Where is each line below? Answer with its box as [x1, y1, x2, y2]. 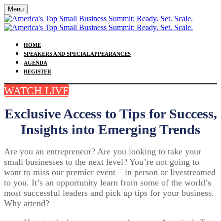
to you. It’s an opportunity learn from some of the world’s [4, 178, 211, 187]
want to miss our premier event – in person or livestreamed [4, 167, 216, 177]
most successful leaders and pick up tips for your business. [4, 188, 214, 198]
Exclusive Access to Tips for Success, [4, 106, 217, 121]
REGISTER [24, 69, 51, 74]
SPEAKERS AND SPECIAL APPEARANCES [24, 51, 131, 57]
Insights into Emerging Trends [21, 122, 200, 137]
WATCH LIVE [4, 84, 69, 97]
